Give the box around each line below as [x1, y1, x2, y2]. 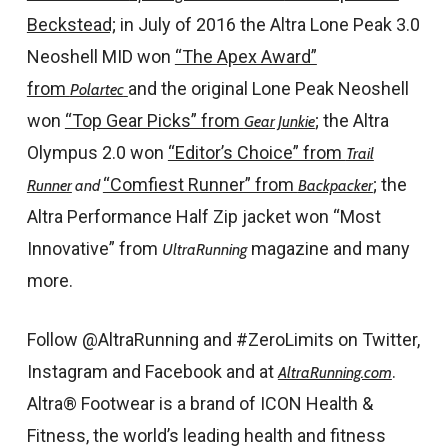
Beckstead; [26, 14, 116, 35]
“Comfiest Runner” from [102, 174, 298, 195]
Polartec [69, 80, 124, 99]
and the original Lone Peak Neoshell [127, 78, 409, 99]
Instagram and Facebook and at [26, 361, 278, 382]
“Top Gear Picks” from [64, 110, 244, 131]
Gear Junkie [243, 112, 315, 131]
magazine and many [246, 238, 410, 259]
